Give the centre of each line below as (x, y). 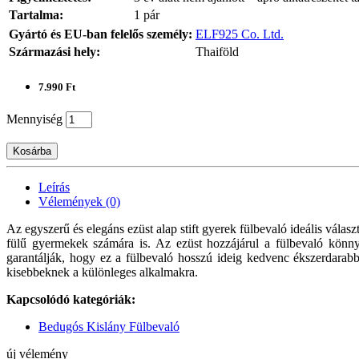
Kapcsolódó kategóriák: (71, 300)
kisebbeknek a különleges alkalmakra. (102, 272)
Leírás (54, 188)
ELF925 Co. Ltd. (240, 34)
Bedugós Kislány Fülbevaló (109, 327)
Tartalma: (36, 14)
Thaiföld (217, 51)
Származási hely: (54, 51)
